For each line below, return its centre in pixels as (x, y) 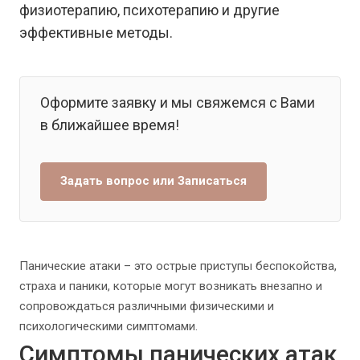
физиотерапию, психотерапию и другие (149, 10)
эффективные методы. (96, 33)
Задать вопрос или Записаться (153, 181)
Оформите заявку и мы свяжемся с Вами (178, 102)
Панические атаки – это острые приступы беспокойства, (178, 266)
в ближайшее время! (110, 125)
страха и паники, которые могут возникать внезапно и (171, 286)
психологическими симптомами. (108, 327)
